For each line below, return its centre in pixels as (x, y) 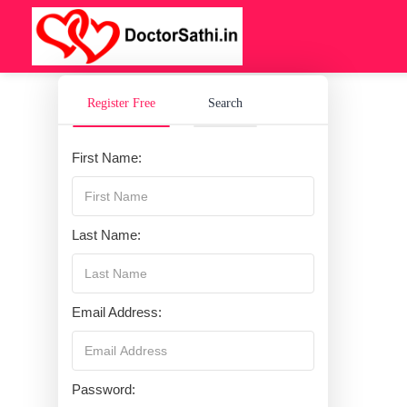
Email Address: (117, 312)
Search (226, 103)
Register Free (122, 103)
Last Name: (106, 234)
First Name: (107, 157)
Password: (104, 389)
